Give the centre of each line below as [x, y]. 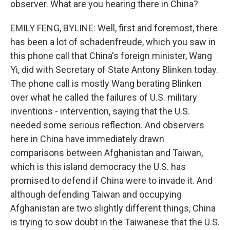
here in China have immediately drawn [87, 139]
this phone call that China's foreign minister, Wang [111, 56]
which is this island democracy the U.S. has [98, 167]
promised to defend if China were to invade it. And [111, 180]
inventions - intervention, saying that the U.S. [100, 111]
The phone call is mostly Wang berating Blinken [106, 83]
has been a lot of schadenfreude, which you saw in [113, 42]
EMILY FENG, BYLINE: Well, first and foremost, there [114, 28]
